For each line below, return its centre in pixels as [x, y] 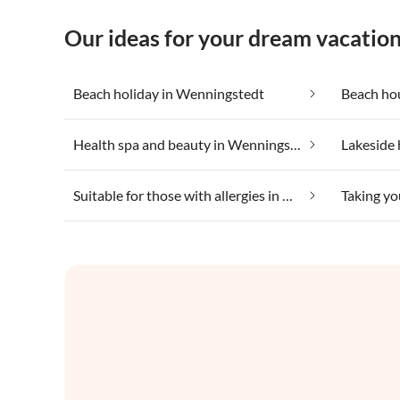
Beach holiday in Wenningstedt [169, 94]
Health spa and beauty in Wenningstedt [296, 145]
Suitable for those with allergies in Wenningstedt [287, 196]
